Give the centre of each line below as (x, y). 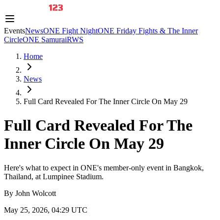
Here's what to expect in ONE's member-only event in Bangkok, (104, 167)
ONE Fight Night (70, 31)
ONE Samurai (45, 40)
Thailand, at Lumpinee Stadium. (54, 176)
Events (14, 31)
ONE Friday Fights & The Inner (148, 31)
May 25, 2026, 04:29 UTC (46, 210)
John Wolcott (36, 193)
